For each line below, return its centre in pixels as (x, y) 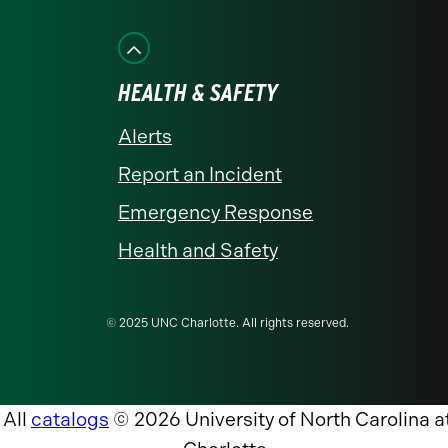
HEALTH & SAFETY (198, 92)
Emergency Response (215, 212)
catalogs (70, 419)
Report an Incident (200, 174)
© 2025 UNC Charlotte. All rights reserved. (227, 323)
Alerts (145, 136)
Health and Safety (198, 250)
